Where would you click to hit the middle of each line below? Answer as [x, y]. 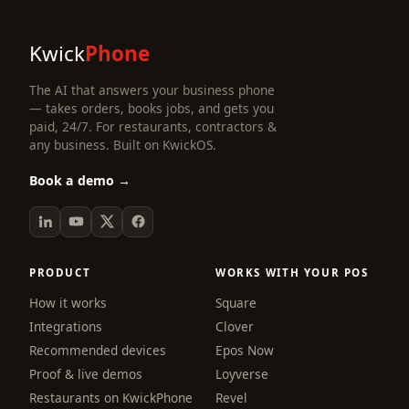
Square [236, 302]
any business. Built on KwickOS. [123, 144]
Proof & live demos [86, 373]
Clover [235, 326]
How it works [68, 302]
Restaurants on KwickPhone [111, 397]
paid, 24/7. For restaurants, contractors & [153, 126]
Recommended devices [98, 350]
